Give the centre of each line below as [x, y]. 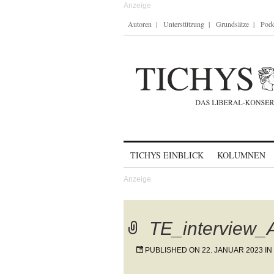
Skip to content [156, 150]
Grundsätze [232, 24]
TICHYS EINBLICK [167, 155]
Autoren [140, 24]
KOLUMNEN [241, 155]
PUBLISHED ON [173, 250]
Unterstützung [184, 24]
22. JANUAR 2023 [232, 250]
